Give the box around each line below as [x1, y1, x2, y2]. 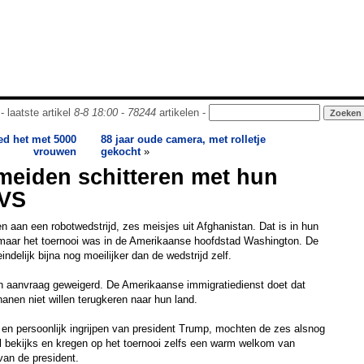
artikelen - [155, 106, 209, 119]
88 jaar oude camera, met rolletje [101, 133, 266, 145]
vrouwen [33, 145, 76, 158]
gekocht [101, 145, 141, 158]
